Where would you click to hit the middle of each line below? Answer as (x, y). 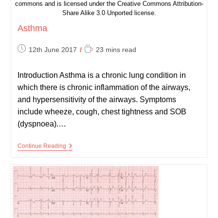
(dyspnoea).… (42, 124)
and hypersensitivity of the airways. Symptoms (97, 99)
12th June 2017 (53, 49)
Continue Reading (42, 146)
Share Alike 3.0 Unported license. (109, 13)
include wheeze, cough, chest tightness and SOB (102, 111)
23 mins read (116, 49)
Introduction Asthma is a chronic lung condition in (101, 75)
